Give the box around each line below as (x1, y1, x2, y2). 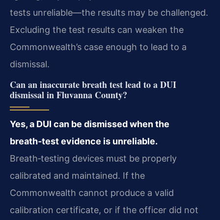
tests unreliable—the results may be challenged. (10, 7, 208, 18)
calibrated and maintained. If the (10, 170, 145, 181)
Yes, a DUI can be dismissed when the (10, 118, 169, 129)
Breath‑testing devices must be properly (10, 153, 177, 164)
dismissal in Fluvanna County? (10, 88, 127, 101)
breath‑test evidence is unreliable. (10, 136, 158, 146)
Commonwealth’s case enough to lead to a (10, 41, 187, 52)
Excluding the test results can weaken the (10, 24, 184, 35)
